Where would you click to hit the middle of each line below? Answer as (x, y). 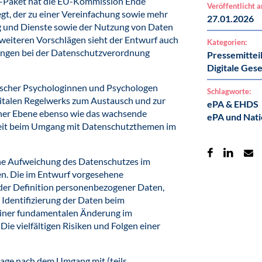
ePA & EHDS (233, 104)
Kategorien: (227, 42)
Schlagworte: (229, 91)
